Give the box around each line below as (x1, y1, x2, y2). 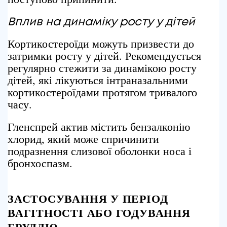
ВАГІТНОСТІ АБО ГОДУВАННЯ (8, 204, 191, 221)
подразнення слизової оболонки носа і (8, 143, 192, 158)
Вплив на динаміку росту (8, 17, 153, 27)
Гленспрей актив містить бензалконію (8, 119, 190, 134)
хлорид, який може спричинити (8, 131, 159, 146)
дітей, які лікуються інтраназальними (8, 72, 188, 87)
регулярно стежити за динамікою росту (8, 60, 197, 75)
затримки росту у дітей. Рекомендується (8, 48, 201, 63)
